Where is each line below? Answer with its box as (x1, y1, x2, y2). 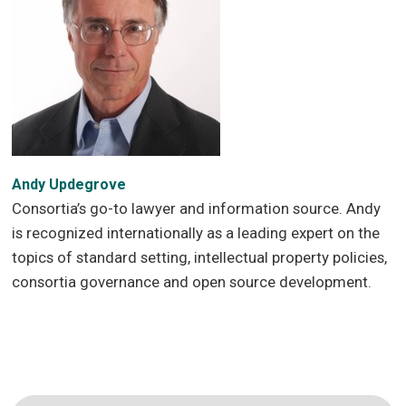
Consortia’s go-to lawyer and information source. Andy (12, 199, 382, 218)
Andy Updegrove (12, 176, 127, 194)
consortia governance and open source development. (12, 273, 372, 292)
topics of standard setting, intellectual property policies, (12, 248, 388, 267)
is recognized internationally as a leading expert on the (12, 224, 381, 243)
